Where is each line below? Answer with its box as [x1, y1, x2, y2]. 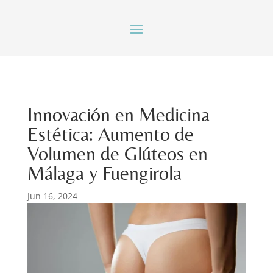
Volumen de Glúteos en [27, 142, 208, 165]
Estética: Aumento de [27, 122, 194, 145]
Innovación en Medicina [27, 103, 210, 126]
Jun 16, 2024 [27, 190, 77, 202]
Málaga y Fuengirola [27, 161, 182, 184]
